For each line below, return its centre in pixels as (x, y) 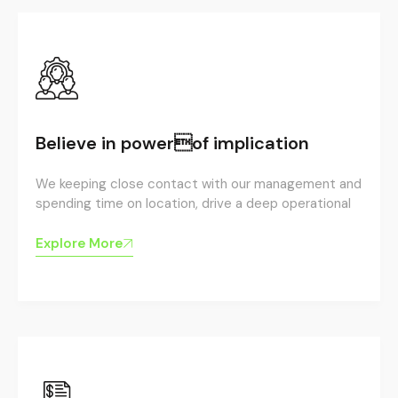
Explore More (79, 243)
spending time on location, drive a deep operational (193, 203)
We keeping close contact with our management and (199, 184)
